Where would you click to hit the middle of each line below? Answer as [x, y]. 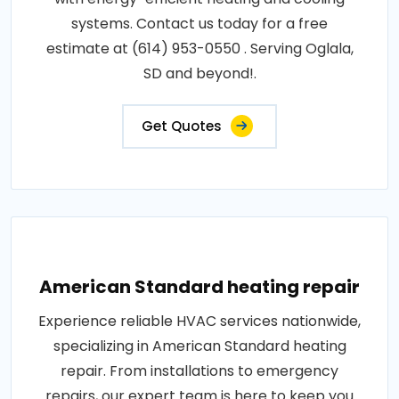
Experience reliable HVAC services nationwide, [199, 321]
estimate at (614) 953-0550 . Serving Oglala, [199, 49]
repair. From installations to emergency [199, 371]
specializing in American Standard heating [199, 346]
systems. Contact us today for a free [199, 24]
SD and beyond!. [199, 73]
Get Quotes [182, 126]
